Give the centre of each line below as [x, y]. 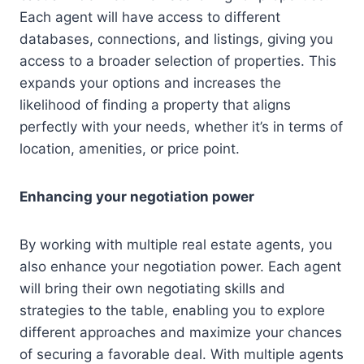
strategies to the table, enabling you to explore [172, 310]
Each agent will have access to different [150, 17]
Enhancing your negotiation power [137, 196]
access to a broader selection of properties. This [178, 61]
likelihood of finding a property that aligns [155, 104]
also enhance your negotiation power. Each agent [180, 266]
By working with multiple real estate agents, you [176, 244]
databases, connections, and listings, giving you [176, 39]
